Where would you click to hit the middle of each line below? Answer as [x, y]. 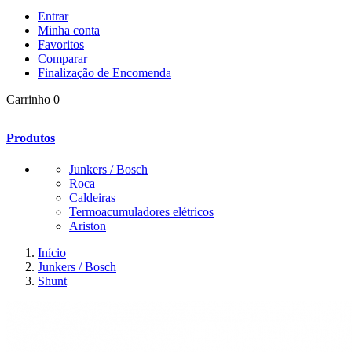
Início [52, 252]
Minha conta [69, 30]
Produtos [31, 138]
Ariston [88, 225]
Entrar [53, 16]
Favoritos [61, 44]
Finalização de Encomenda [104, 73]
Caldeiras [92, 197]
